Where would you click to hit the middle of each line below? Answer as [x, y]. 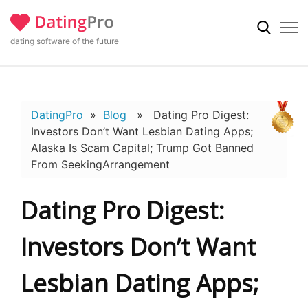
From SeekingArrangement [100, 164]
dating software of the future [65, 41]
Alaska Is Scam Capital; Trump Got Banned [142, 148]
